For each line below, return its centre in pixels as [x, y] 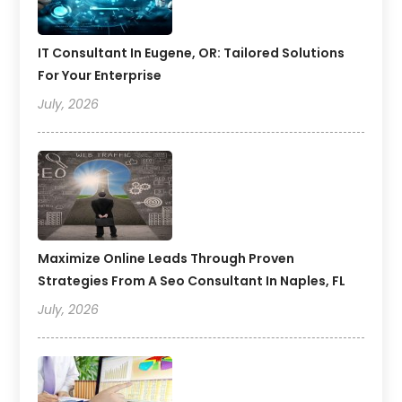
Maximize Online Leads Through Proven [166, 259]
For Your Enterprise [100, 76]
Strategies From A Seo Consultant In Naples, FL [192, 281]
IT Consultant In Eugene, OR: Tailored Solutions [192, 53]
